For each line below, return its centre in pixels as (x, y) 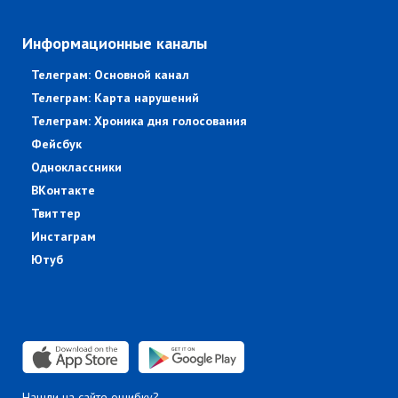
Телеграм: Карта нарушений (115, 98)
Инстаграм (64, 237)
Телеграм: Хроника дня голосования (139, 121)
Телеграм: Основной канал (110, 75)
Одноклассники (76, 167)
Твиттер (56, 214)
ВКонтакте (63, 191)
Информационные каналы (115, 44)
